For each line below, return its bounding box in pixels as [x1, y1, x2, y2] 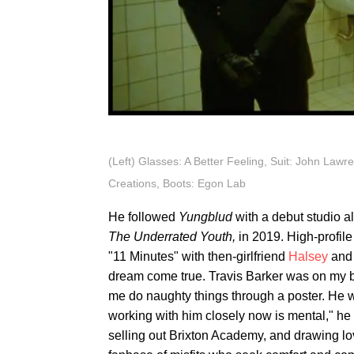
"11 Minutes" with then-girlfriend [108, 249, 288, 263]
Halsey [288, 249, 328, 263]
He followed [108, 209, 179, 224]
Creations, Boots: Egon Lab [108, 176, 246, 190]
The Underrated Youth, [108, 229, 239, 243]
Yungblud [179, 209, 235, 224]
